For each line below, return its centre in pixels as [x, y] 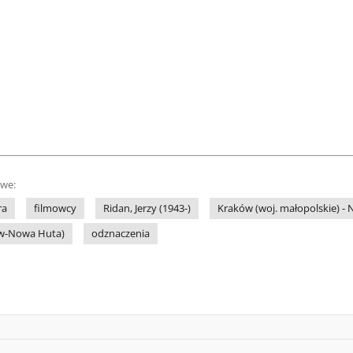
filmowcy [55, 208]
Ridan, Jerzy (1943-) [147, 208]
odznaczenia [121, 234]
